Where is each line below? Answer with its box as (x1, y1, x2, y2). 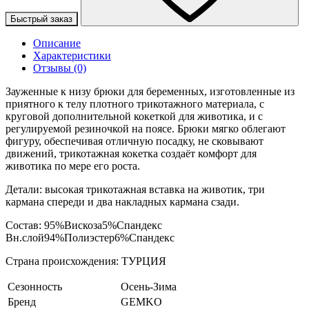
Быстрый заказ (10, 13, 72, 24)
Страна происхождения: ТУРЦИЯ (6, 255, 166, 267)
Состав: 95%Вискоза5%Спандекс (6, 219, 162, 231)
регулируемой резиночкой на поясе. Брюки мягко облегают (6, 122, 286, 134)
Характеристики (33, 49, 111, 61)
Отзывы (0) (33, 61, 86, 74)
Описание (33, 37, 81, 49)
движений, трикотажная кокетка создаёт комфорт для (6, 147, 257, 159)
